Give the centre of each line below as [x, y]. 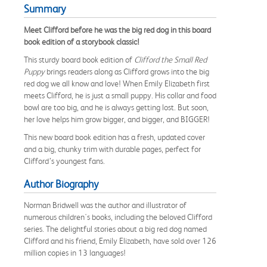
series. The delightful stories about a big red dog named [115, 229]
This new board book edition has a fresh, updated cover [114, 137]
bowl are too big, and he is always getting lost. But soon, [116, 107]
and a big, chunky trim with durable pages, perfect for [112, 149]
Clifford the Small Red [170, 59]
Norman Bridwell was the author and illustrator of [105, 205]
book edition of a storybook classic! [82, 41]
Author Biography [61, 184]
